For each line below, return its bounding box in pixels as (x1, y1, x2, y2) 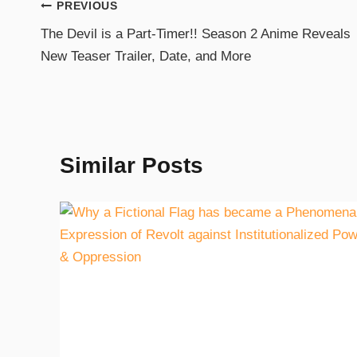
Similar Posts (60, 153, 203, 178)
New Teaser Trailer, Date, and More (41, 49, 251, 65)
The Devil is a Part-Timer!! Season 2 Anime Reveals (41, 26, 351, 42)
